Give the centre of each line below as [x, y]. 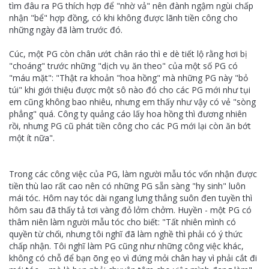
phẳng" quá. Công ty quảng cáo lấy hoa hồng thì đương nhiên [128, 114]
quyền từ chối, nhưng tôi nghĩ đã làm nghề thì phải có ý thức [126, 234]
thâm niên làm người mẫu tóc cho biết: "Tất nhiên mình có [122, 222]
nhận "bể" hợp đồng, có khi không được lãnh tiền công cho [123, 18]
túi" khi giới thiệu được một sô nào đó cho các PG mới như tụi [130, 90]
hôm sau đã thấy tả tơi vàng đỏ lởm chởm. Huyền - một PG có [130, 210]
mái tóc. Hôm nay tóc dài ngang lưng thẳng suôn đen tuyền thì [131, 198]
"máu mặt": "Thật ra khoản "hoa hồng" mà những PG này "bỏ [128, 78]
